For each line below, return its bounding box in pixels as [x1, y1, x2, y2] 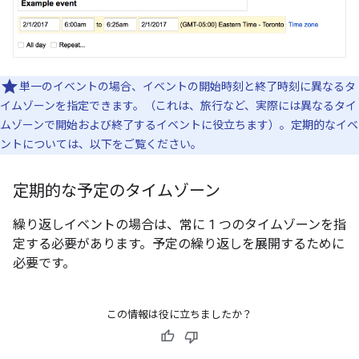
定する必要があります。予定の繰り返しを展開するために [13, 236, 345, 252]
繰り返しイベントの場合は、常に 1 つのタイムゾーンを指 [13, 217, 346, 233]
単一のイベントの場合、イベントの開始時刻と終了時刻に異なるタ [19, 80, 356, 94]
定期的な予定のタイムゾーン [13, 181, 220, 202]
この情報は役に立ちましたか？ [107, 309, 252, 321]
